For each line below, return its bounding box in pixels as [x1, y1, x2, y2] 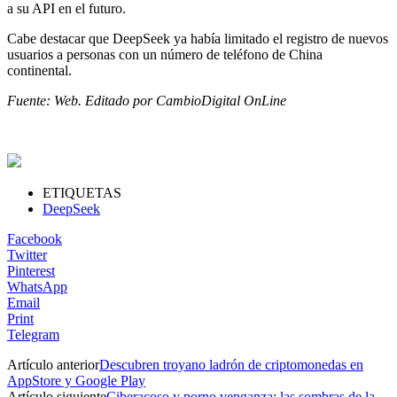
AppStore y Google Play [7, 372, 145, 388]
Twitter [7, 246, 47, 262]
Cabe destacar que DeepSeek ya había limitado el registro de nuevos [7, 30, 388, 46]
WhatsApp [7, 278, 67, 294]
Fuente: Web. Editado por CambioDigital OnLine [7, 92, 286, 108]
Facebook [7, 230, 62, 246]
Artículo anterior [7, 356, 99, 372]
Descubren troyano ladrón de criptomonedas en [99, 356, 363, 372]
